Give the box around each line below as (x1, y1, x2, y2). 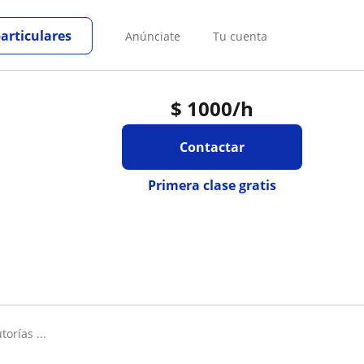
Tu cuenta (213, 28, 267, 44)
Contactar (179, 138, 245, 156)
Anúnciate (125, 28, 180, 44)
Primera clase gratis (147, 176, 276, 194)
